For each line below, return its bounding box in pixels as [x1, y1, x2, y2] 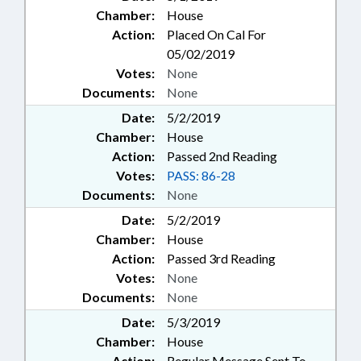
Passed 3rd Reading [167, 251, 276, 267]
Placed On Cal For [167, 27, 266, 43]
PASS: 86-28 [167, 168, 235, 184]
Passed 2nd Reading [167, 148, 277, 164]
